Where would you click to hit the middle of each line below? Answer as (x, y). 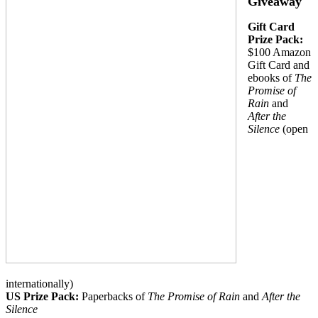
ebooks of (271, 78)
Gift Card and (279, 65)
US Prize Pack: (44, 297)
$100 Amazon (279, 53)
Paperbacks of (115, 297)
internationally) (39, 284)
